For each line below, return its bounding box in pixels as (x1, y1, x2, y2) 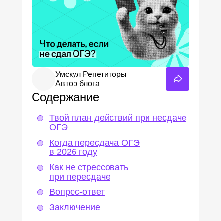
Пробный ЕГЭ (10, 36, 62, 44)
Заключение (49, 202, 100, 212)
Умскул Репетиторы (55, 70, 127, 78)
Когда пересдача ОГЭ (49, 138, 140, 147)
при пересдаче (49, 172, 110, 182)
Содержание (32, 90, 99, 104)
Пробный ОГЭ (10, 28, 62, 36)
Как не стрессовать (49, 162, 128, 172)
